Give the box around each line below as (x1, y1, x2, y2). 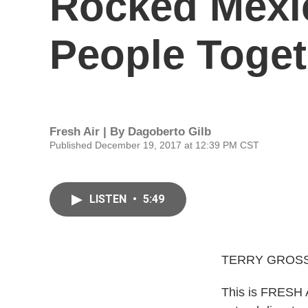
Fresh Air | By (49, 124, 128, 138)
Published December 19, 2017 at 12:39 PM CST (49, 139, 259, 151)
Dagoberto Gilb (128, 124, 211, 138)
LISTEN (89, 192, 129, 206)
